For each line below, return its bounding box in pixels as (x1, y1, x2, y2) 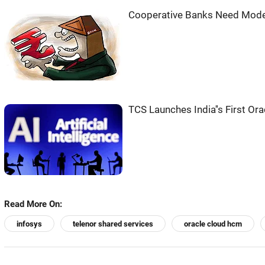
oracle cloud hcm (184, 219, 242, 228)
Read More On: (4, 198, 62, 209)
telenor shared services (73, 219, 153, 228)
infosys (17, 219, 42, 228)
